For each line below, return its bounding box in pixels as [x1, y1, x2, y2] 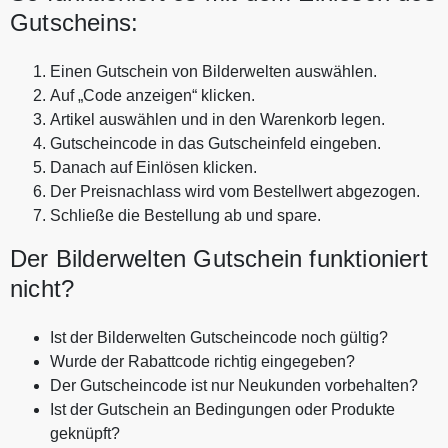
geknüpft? [50, 424, 120, 442]
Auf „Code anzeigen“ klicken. [50, 86, 255, 104]
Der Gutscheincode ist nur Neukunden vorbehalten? [50, 376, 418, 394]
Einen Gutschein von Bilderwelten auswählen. [50, 62, 377, 80]
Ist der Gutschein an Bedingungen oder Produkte [50, 400, 395, 418]
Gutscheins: [10, 8, 139, 36]
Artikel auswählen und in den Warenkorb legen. [50, 110, 385, 128]
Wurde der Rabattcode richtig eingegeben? [50, 352, 355, 370]
